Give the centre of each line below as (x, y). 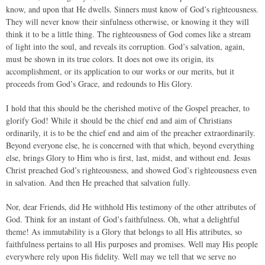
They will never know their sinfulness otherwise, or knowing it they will (127, 22)
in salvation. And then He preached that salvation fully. (98, 182)
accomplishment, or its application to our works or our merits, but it (120, 71)
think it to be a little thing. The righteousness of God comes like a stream (128, 34)
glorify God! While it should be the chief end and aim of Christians (119, 120)
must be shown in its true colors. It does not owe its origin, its (110, 59)
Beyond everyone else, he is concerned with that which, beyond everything (130, 145)
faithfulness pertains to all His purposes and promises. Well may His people (132, 244)
